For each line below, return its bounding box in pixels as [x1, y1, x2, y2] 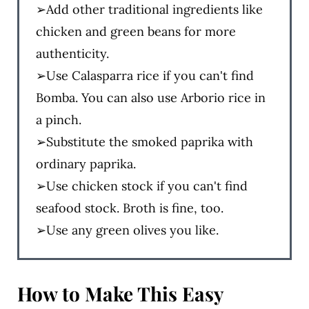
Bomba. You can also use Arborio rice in [35, 89, 266, 106]
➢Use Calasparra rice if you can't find [35, 67, 254, 83]
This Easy [137, 280, 223, 306]
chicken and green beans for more [35, 23, 236, 39]
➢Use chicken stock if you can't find [35, 177, 248, 194]
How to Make [17, 280, 137, 306]
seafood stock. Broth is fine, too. [35, 199, 223, 216]
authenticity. [35, 45, 109, 61]
